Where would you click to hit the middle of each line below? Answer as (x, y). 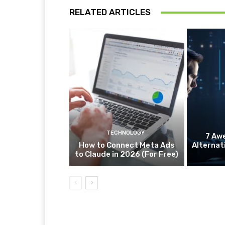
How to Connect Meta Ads (127, 145)
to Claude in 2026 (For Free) (127, 154)
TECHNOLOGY (125, 133)
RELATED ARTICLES (110, 12)
